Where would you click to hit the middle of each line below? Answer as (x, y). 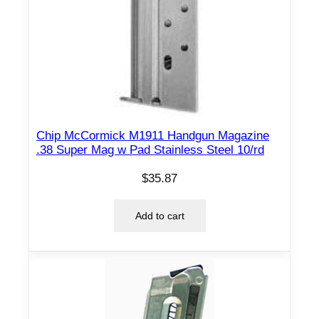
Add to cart (159, 215)
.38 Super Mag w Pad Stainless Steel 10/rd (150, 150)
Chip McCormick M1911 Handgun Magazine (153, 136)
